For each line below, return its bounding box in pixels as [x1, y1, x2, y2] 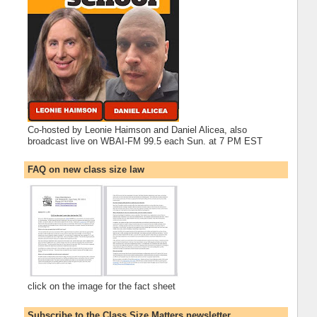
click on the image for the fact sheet [27, 280, 175, 292]
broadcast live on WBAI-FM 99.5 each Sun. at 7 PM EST [27, 135, 263, 146]
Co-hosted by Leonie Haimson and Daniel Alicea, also [27, 124, 247, 135]
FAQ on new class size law [27, 164, 144, 175]
